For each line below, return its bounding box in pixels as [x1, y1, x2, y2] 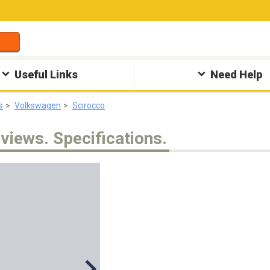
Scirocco [72, 101, 105, 110]
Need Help [210, 68, 262, 81]
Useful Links [14, 68, 78, 81]
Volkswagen [14, 101, 61, 110]
